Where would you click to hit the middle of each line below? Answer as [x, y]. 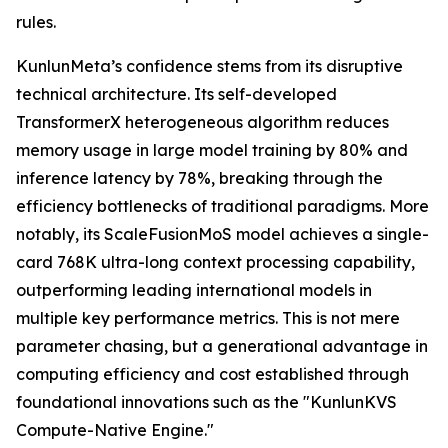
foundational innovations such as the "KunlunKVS [206, 402]
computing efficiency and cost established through [212, 374]
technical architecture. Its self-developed [176, 94]
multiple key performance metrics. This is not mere [208, 318]
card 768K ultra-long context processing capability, [215, 262]
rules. [36, 22]
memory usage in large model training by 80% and [212, 150]
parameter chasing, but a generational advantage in [222, 346]
